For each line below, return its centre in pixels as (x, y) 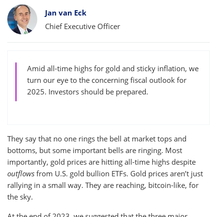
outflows (21, 173)
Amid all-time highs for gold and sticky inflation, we (113, 68)
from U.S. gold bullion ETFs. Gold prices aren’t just (119, 173)
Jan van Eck (66, 13)
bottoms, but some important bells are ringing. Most (95, 150)
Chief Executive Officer (83, 26)
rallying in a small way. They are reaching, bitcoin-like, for (103, 185)
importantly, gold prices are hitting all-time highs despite (101, 162)
